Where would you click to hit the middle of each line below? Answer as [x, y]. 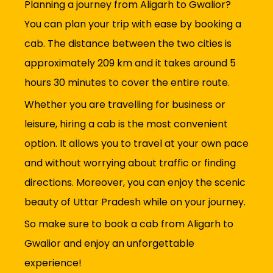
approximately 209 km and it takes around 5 [130, 63]
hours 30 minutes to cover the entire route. [127, 83]
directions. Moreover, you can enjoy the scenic [135, 183]
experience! [53, 263]
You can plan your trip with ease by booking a [133, 24]
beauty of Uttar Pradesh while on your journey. [135, 202]
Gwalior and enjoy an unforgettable [109, 244]
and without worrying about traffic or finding [130, 163]
